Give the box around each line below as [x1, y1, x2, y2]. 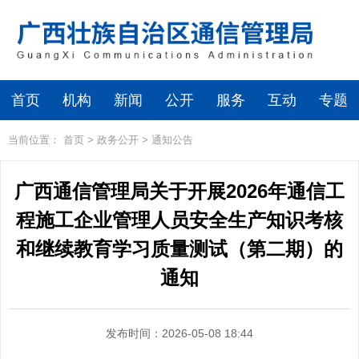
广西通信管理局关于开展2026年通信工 [14, 180, 345, 202]
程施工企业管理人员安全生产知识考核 [16, 209, 343, 231]
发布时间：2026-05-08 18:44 [106, 327, 253, 340]
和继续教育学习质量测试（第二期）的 [16, 238, 343, 260]
